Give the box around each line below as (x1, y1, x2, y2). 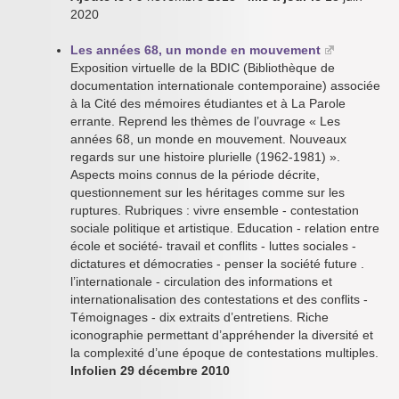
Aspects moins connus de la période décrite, (70, 167, 320, 182)
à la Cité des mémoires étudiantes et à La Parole (70, 96, 346, 110)
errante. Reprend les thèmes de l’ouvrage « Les (70, 114, 340, 128)
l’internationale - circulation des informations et (70, 274, 332, 289)
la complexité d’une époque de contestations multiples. (70, 346, 379, 360)
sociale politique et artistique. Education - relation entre (70, 221, 379, 235)
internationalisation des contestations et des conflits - (70, 292, 368, 306)
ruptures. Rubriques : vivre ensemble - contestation (70, 203, 359, 217)
